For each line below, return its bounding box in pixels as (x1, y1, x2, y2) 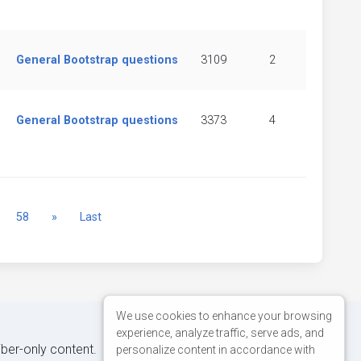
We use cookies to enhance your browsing (116, 309, 332, 322)
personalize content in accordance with (116, 342, 315, 356)
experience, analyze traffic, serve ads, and (116, 326, 324, 339)
